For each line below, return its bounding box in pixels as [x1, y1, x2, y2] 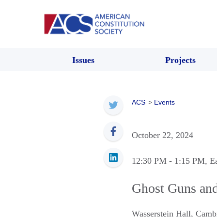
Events [154, 98, 175, 106]
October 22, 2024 [132, 130, 193, 140]
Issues [72, 55, 94, 65]
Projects [165, 55, 196, 65]
